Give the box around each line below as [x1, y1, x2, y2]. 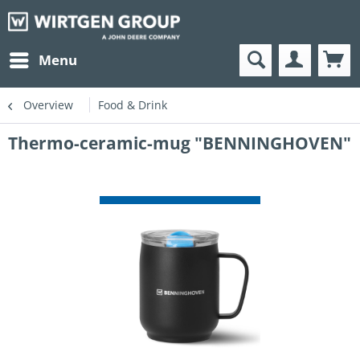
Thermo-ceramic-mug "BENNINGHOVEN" [8, 132, 351, 155]
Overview [23, 97, 73, 113]
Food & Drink [98, 97, 167, 113]
